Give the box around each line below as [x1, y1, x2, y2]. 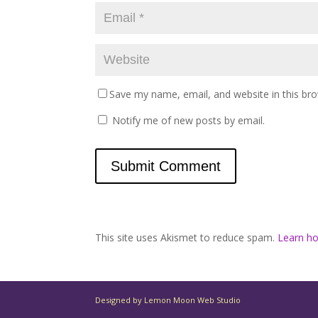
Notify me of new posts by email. [112, 114, 265, 127]
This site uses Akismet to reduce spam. [95, 231, 278, 244]
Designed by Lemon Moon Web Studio [95, 295, 241, 305]
